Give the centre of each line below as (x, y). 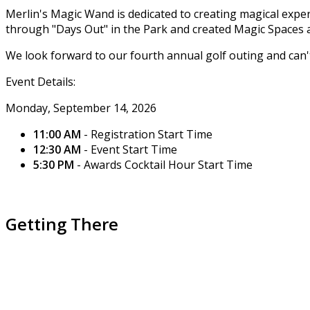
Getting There (62, 224)
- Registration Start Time (148, 134)
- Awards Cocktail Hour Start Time (165, 164)
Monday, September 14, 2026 (81, 108)
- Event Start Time (130, 149)
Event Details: (40, 81)
